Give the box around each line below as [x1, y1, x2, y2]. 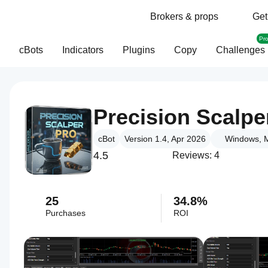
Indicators [62, 45, 103, 55]
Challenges [216, 45, 265, 55]
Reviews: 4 [172, 150, 220, 160]
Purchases [45, 208, 86, 218]
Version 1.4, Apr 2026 [124, 134, 206, 144]
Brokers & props [150, 11, 218, 22]
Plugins [123, 45, 155, 55]
